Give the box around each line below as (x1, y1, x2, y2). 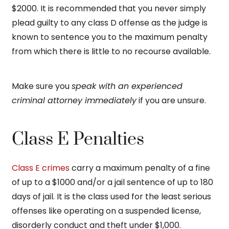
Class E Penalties (12, 128, 144, 151)
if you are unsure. (136, 94, 206, 106)
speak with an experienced (72, 80, 182, 92)
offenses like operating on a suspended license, (12, 204, 201, 217)
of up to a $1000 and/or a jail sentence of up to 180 (12, 176, 213, 188)
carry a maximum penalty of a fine (70, 162, 210, 174)
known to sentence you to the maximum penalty (12, 31, 208, 43)
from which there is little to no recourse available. (12, 45, 211, 57)
